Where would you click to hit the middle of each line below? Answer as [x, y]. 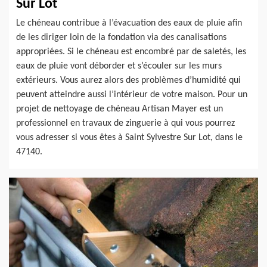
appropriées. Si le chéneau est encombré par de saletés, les [131, 52]
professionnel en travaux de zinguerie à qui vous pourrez [125, 123]
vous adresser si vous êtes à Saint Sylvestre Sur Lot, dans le [129, 137]
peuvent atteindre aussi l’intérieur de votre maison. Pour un [132, 94]
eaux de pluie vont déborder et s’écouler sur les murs [119, 66]
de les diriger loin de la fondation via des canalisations [121, 37]
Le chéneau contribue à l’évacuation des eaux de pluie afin [129, 23]
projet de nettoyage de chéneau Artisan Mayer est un [119, 109]
